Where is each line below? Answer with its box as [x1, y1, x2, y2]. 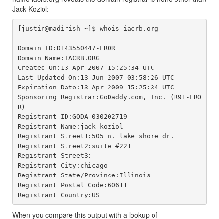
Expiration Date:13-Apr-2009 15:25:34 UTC [17, 83, 174, 91]
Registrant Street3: [17, 152, 92, 159]
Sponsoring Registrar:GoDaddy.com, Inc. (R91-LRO [17, 93, 201, 101]
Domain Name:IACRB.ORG [17, 54, 100, 62]
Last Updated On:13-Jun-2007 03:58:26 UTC [17, 73, 174, 81]
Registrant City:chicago [17, 161, 108, 169]
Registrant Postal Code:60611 [17, 181, 127, 189]
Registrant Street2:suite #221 [17, 142, 131, 150]
